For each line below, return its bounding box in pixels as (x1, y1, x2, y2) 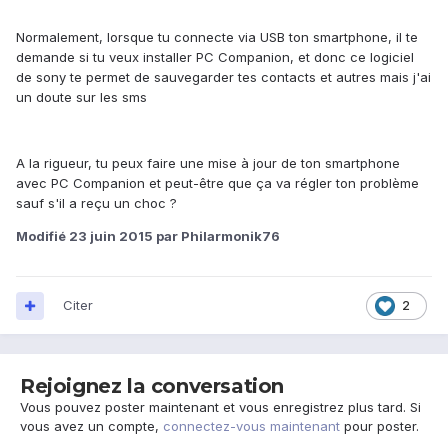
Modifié (16, 228, 69, 245)
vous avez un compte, (20, 418, 163, 435)
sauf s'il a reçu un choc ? (16, 195, 177, 212)
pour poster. (340, 418, 419, 435)
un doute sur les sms (16, 89, 151, 106)
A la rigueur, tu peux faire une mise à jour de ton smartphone (16, 155, 400, 172)
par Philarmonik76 (153, 228, 280, 245)
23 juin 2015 (69, 228, 153, 245)
